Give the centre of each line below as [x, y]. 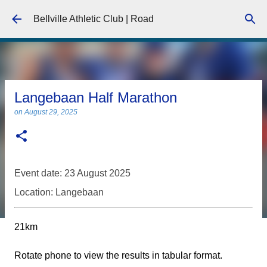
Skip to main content [133, 15]
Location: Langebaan [59, 192]
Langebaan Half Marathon [96, 97]
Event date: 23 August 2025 [72, 173]
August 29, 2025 [51, 112]
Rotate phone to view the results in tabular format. [118, 255]
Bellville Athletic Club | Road [94, 19]
